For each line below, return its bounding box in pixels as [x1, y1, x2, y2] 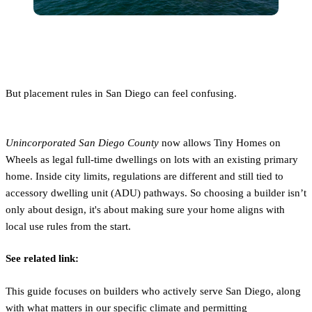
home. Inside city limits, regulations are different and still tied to [6, 170, 283, 182]
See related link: [6, 253, 79, 265]
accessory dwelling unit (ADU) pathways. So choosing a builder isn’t [6, 187, 306, 198]
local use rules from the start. [6, 220, 131, 232]
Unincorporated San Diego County [6, 136, 159, 148]
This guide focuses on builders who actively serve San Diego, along [6, 285, 301, 297]
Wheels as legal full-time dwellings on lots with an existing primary [6, 153, 298, 165]
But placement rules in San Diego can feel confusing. [6, 88, 237, 100]
